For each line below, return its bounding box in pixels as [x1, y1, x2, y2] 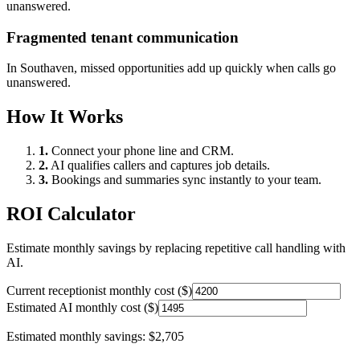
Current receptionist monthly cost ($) [6, 283, 192, 297]
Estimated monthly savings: [6, 329, 149, 343]
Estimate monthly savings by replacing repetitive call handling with [6, 240, 346, 255]
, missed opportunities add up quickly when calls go [74, 61, 336, 76]
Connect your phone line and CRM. [48, 144, 234, 158]
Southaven [20, 61, 74, 76]
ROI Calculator [6, 202, 136, 224]
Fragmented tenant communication [6, 28, 239, 46]
